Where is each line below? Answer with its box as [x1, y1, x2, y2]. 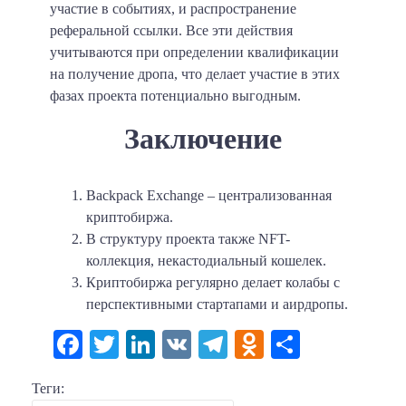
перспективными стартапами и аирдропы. [86, 295, 348, 312]
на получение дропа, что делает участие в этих [50, 65, 340, 82]
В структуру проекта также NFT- [86, 230, 290, 246]
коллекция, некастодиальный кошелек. [86, 252, 326, 268]
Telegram [227, 327, 337, 361]
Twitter [119, 327, 203, 361]
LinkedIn [155, 327, 262, 361]
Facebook [82, 327, 195, 361]
